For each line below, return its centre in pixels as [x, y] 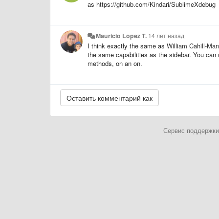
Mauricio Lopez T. [121, 35]
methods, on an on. [115, 63]
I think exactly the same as [127, 45]
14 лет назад [166, 35]
